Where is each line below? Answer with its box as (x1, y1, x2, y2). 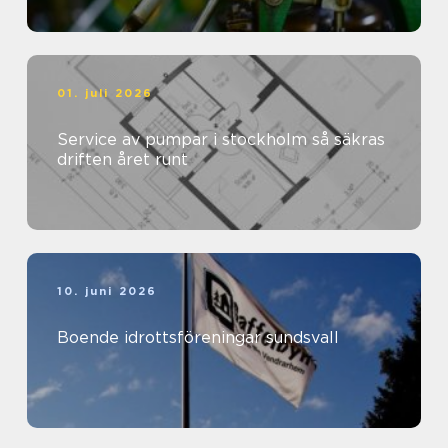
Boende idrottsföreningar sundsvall (57, 327, 339, 347)
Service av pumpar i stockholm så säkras (57, 129, 312, 149)
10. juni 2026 (57, 283, 158, 298)
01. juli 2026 (57, 85, 154, 100)
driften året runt (57, 149, 188, 169)
